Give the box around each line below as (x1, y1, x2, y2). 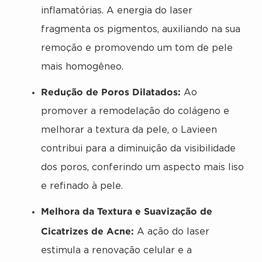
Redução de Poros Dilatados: (41, 86, 181, 97)
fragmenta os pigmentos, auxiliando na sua (41, 25, 240, 34)
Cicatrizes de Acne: (41, 225, 134, 236)
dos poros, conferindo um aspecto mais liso (41, 163, 244, 172)
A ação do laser (134, 227, 209, 236)
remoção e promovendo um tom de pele (41, 43, 233, 53)
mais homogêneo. (41, 62, 123, 71)
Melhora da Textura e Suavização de (41, 205, 212, 216)
